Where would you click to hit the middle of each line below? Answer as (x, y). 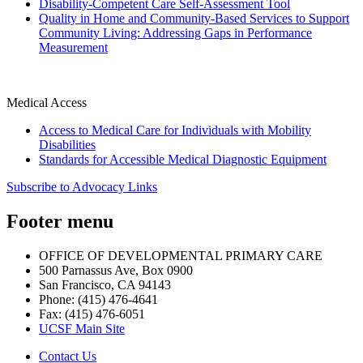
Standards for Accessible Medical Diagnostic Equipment (183, 159)
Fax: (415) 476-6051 (92, 314)
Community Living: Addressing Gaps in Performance (175, 32)
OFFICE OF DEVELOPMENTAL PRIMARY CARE (181, 255)
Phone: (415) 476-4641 (98, 299)
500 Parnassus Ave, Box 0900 (116, 270)
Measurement (73, 47)
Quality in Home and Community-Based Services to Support (194, 18)
